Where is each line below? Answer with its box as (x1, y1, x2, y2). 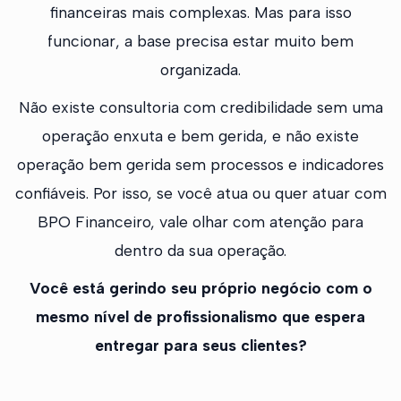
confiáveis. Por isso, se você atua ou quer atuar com (14, 183, 387, 203)
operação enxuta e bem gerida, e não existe (42, 126, 359, 146)
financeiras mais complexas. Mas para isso (49, 3, 352, 22)
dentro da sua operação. (115, 241, 286, 260)
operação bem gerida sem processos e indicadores (17, 155, 384, 175)
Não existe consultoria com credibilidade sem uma (18, 98, 383, 117)
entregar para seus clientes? (94, 336, 307, 355)
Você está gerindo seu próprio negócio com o (29, 278, 372, 298)
